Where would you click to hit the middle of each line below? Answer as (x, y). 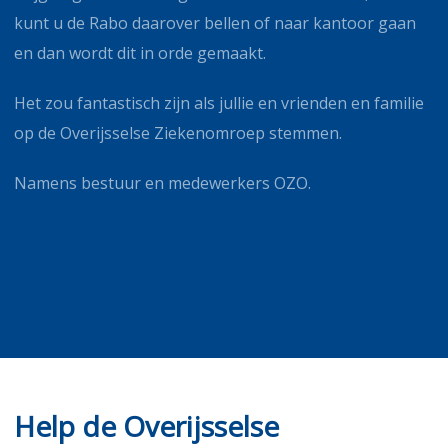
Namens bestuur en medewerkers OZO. (162, 182)
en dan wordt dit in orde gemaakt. (140, 52)
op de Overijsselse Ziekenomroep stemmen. (178, 132)
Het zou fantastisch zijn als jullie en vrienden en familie (219, 102)
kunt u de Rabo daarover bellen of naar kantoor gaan (215, 22)
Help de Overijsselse (146, 425)
